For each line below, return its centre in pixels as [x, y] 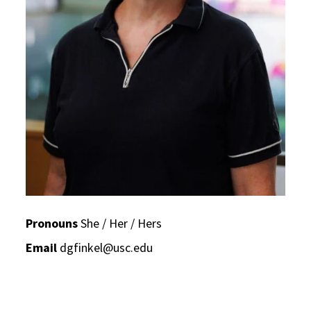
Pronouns [52, 223]
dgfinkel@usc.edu [107, 247]
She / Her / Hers [120, 223]
